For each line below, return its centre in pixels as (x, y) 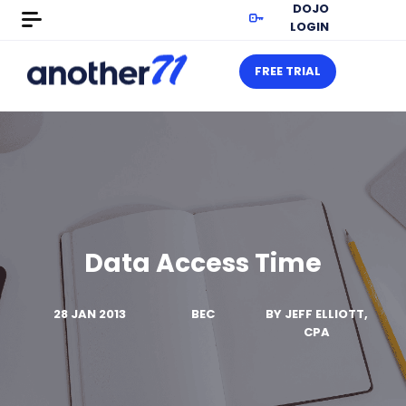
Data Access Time (203, 263)
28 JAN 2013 (89, 314)
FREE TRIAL (288, 71)
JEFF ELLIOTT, (326, 314)
